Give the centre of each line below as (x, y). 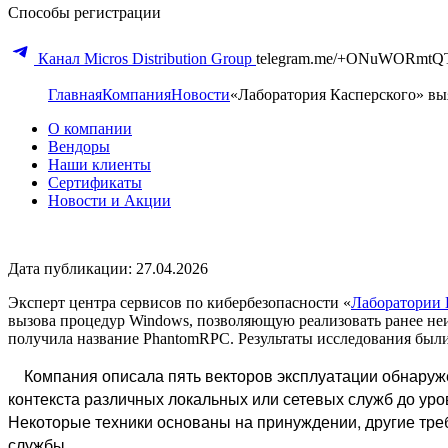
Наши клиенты (99, 164)
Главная (75, 94)
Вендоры (79, 146)
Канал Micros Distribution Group (145, 58)
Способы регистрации (84, 12)
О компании (90, 128)
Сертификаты (95, 182)
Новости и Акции (109, 200)
